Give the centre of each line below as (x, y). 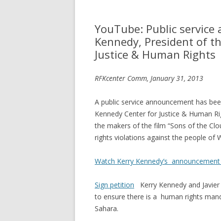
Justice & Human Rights (155, 54)
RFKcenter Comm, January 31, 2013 (149, 78)
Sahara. (107, 208)
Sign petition (114, 185)
